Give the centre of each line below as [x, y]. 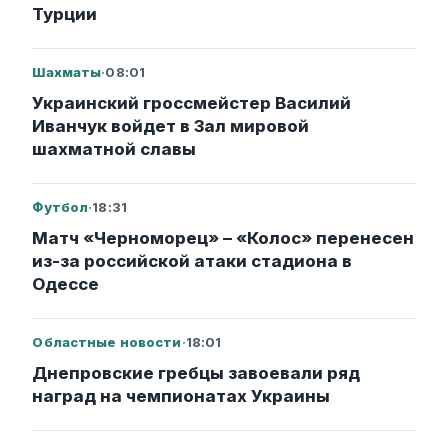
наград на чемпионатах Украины [181, 395]
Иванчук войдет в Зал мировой [171, 125]
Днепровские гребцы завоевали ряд [196, 372]
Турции [65, 13]
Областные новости [107, 341]
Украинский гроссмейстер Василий [192, 102]
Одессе [66, 283]
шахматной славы [114, 148]
